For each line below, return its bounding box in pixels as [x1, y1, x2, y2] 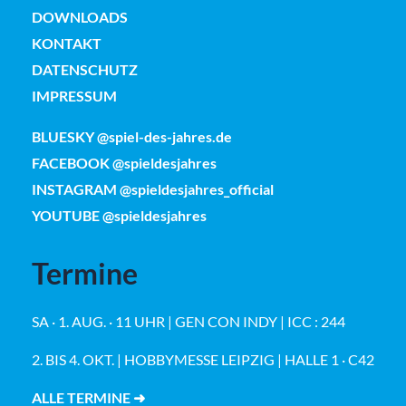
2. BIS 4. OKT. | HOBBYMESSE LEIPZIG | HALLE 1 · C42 [32, 350, 374, 368]
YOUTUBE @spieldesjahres [32, 207, 207, 225]
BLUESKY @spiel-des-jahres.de [32, 128, 232, 146]
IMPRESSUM [32, 86, 117, 104]
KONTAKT [32, 34, 101, 52]
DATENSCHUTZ [32, 60, 138, 78]
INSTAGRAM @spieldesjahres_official [32, 180, 274, 198]
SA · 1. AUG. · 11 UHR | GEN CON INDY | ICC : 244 [32, 312, 345, 330]
